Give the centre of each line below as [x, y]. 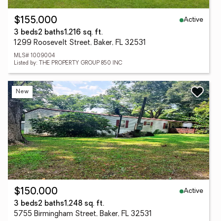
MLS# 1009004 [34, 56]
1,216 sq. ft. [83, 33]
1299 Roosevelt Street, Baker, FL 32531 [80, 43]
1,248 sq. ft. [84, 204]
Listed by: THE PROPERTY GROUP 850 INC [68, 63]
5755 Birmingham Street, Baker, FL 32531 [83, 214]
